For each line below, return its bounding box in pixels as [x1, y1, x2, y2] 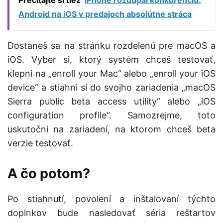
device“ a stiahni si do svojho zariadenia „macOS [7, 82, 216, 93]
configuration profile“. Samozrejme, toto [7, 110, 216, 121]
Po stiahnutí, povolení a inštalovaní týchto [7, 194, 216, 205]
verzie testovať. [7, 138, 73, 149]
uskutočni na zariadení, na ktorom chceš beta [7, 124, 216, 135]
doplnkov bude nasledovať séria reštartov [7, 208, 216, 219]
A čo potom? [7, 165, 90, 182]
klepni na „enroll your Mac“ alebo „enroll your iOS [7, 68, 216, 79]
